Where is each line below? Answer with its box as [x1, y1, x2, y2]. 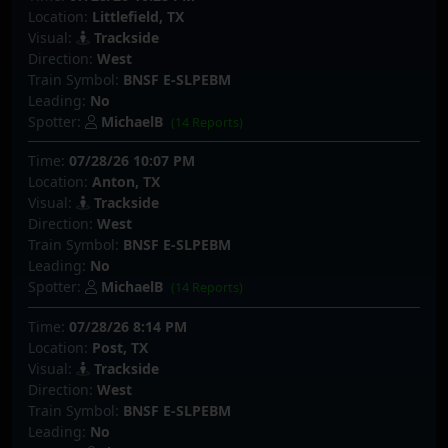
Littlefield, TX [92, 7, 184, 27]
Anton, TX [92, 172, 160, 192]
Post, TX [92, 337, 148, 357]
